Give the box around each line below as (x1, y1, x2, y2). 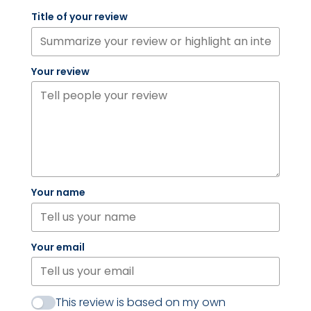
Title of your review (31, 10, 128, 24)
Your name (31, 185, 85, 200)
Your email (31, 239, 85, 254)
